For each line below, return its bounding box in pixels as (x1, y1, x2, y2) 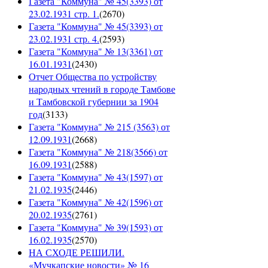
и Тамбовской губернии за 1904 (29, 95, 159, 108)
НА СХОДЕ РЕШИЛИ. (29, 246, 124, 259)
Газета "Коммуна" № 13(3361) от (29, 45, 163, 58)
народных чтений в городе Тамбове (29, 83, 175, 96)
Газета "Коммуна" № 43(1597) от (29, 170, 163, 184)
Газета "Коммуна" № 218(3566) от (29, 145, 167, 159)
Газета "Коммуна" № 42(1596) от (29, 196, 163, 209)
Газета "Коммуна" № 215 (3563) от (29, 120, 170, 133)
